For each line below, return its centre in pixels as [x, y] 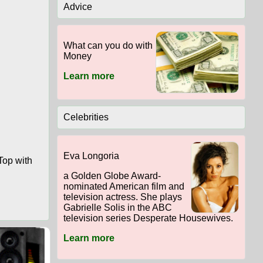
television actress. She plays [122, 197]
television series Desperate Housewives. [148, 218]
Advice [77, 7]
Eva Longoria [91, 156]
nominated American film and [124, 187]
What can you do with [108, 46]
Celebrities [86, 117]
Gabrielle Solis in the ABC [117, 208]
